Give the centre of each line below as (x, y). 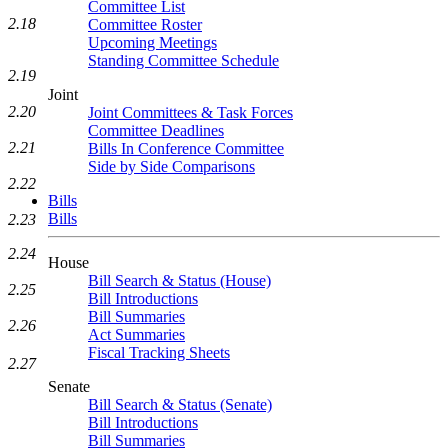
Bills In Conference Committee (186, 148)
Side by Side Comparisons (171, 166)
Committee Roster (145, 24)
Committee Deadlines (156, 130)
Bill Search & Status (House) (179, 280)
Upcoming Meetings (152, 42)
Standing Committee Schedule (183, 60)
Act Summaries (136, 334)
